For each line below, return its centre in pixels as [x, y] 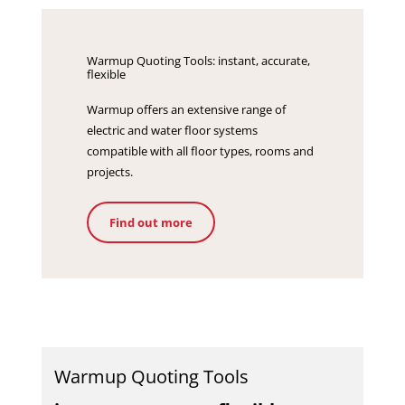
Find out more [151, 223]
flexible [106, 75]
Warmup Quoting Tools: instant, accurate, [198, 61]
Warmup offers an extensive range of [186, 110]
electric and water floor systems [172, 131]
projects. [109, 172]
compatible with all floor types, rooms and [200, 151]
